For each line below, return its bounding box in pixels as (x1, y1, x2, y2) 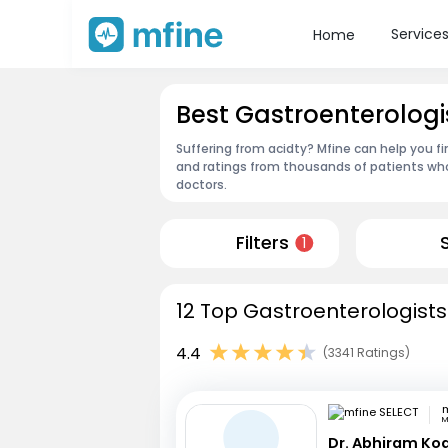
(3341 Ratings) (323, 344, 410, 362)
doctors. (176, 175, 227, 193)
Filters (235, 231, 289, 256)
